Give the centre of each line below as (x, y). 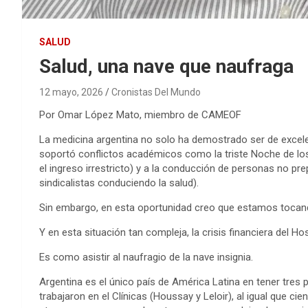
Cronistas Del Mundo (156, 92)
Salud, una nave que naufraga (166, 67)
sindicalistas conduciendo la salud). (119, 183)
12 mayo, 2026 (71, 92)
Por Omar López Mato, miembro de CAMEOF (140, 115)
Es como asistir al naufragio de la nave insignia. (146, 257)
